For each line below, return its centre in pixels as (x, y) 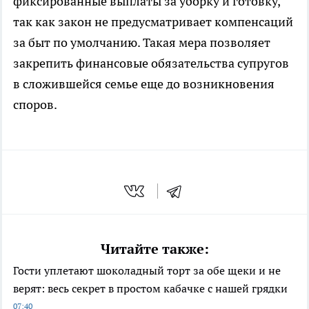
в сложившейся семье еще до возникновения (144, 84)
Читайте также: (154, 249)
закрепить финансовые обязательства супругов (151, 63)
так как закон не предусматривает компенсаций (153, 22)
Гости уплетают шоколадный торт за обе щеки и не (147, 270)
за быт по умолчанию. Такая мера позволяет (142, 43)
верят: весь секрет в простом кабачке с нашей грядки (150, 288)
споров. (35, 105)
